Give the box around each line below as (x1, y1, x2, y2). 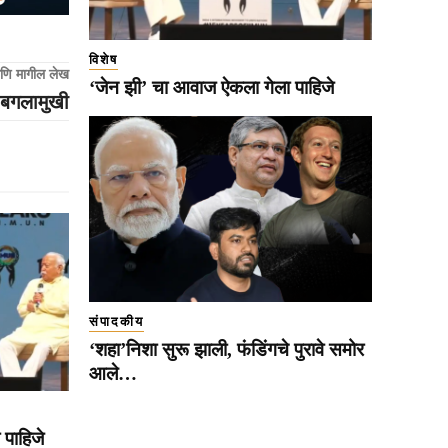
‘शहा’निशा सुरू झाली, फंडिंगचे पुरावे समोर (89, 339, 364, 361)
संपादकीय (89, 314, 144, 330)
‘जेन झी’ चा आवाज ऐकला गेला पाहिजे (89, 76, 334, 98)
